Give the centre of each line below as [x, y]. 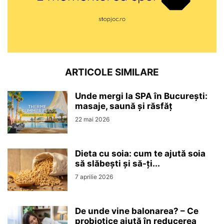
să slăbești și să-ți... [117, 163]
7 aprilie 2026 [94, 176]
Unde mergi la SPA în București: [141, 96]
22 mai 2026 [92, 119]
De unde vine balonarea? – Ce [137, 211]
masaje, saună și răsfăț [124, 106]
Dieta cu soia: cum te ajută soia [140, 153]
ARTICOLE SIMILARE [112, 72]
